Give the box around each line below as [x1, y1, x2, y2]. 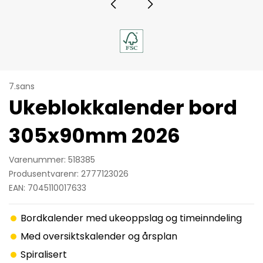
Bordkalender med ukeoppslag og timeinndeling [21, 211, 242, 225]
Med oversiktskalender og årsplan [21, 230, 177, 243]
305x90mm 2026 [9, 122, 180, 150]
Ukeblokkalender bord [9, 93, 237, 122]
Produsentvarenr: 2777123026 [9, 168, 129, 180]
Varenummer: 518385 [9, 154, 95, 166]
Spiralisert [21, 248, 67, 261]
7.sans [9, 80, 35, 92]
